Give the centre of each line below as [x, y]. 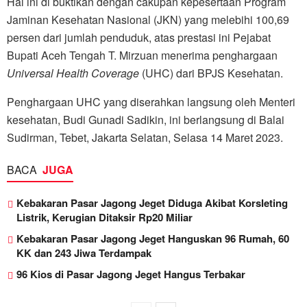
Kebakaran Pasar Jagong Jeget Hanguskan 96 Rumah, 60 [153, 239]
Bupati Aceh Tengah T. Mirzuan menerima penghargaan [142, 56]
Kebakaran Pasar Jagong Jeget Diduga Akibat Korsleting [152, 203]
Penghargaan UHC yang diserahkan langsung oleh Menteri [151, 102]
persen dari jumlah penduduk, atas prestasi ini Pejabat [139, 38]
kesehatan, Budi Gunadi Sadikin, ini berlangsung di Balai [146, 120]
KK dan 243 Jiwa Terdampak [84, 253]
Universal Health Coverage [73, 73]
